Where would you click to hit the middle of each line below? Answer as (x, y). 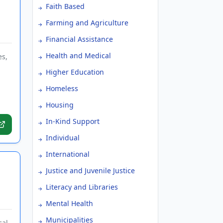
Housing (60, 105)
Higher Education (75, 72)
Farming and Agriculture (87, 23)
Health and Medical (78, 56)
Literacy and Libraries (82, 187)
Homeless (62, 88)
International (68, 154)
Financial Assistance (79, 39)
